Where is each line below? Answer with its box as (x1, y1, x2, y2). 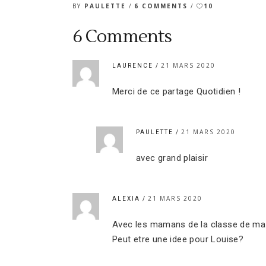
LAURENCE (112, 62, 156, 69)
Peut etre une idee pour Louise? (112, 233, 244, 245)
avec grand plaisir (136, 152, 208, 163)
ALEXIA (112, 195, 142, 202)
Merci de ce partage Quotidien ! (112, 85, 241, 97)
